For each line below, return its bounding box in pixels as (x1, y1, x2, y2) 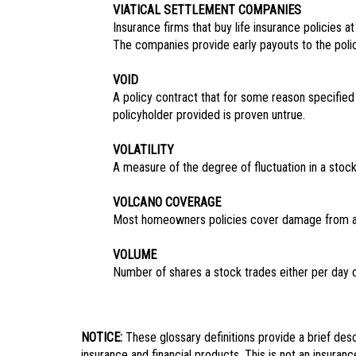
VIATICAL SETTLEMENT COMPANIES (113, 2, 301, 17)
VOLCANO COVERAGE (113, 195, 221, 210)
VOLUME (113, 247, 157, 262)
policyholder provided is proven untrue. (113, 107, 305, 122)
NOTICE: (81, 330, 122, 345)
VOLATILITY (113, 142, 174, 157)
